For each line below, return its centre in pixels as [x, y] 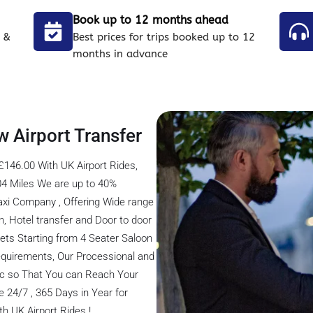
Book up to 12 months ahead [151, 20]
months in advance [121, 54]
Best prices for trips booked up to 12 [164, 37]
